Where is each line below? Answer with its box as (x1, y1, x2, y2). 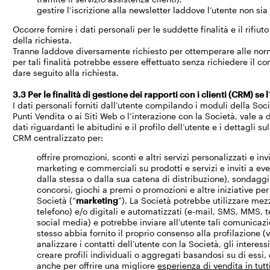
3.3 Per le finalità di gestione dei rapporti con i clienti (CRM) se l (13, 89, 269, 99)
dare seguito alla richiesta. (13, 67, 119, 78)
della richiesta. (13, 35, 72, 45)
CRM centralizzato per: (13, 133, 104, 143)
